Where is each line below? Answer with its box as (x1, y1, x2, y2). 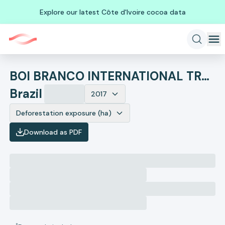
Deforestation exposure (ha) (16, 108, 112, 118)
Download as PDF (24, 128, 82, 137)
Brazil (10, 86, 43, 101)
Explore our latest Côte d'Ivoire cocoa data (39, 7, 186, 17)
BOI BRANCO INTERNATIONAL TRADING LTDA (201, 68, 210, 84)
